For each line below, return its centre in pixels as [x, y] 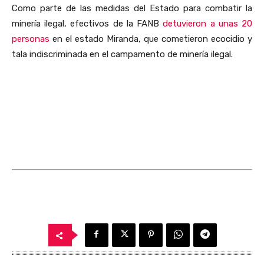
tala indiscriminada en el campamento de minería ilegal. [122, 54]
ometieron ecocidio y [209, 39]
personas [31, 39]
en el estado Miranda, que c [108, 39]
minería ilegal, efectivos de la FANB [88, 23]
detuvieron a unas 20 [208, 23]
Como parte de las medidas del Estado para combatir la [132, 8]
